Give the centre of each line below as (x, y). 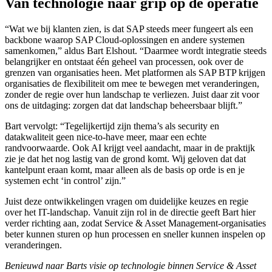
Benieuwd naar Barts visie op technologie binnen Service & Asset (131, 265)
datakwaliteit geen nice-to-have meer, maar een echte (106, 137)
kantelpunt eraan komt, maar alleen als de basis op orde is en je (125, 169)
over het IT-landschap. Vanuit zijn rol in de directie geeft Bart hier (130, 212)
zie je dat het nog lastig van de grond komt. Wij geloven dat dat (125, 158)
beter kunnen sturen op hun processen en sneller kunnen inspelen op (135, 234)
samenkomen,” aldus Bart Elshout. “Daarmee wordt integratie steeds (136, 50)
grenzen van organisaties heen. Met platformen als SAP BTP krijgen (135, 72)
